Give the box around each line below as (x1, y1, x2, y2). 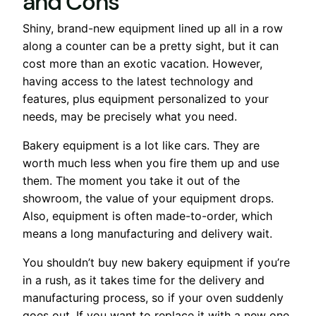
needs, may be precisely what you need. (23, 109, 237, 123)
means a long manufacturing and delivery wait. (23, 226, 272, 241)
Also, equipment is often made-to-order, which (23, 208, 272, 223)
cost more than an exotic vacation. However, (23, 56, 262, 71)
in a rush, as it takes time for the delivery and (23, 272, 265, 287)
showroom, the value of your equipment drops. (23, 190, 274, 205)
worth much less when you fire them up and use (23, 155, 279, 170)
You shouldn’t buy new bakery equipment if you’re (23, 255, 290, 269)
